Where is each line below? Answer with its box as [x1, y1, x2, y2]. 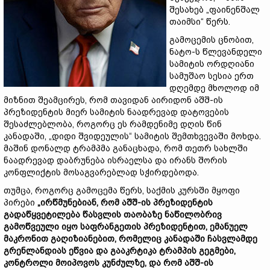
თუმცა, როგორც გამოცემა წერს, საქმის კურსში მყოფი [4, 186, 240, 195]
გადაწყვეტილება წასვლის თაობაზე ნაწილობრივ [4, 210, 222, 219]
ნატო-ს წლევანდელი [169, 47, 262, 57]
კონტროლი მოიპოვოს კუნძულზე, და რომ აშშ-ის [4, 258, 213, 268]
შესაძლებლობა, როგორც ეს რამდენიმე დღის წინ [4, 119, 222, 129]
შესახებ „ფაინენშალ [169, 5, 260, 14]
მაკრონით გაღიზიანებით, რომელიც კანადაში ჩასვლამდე [4, 234, 257, 243]
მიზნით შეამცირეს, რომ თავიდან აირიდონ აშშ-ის [4, 95, 223, 105]
